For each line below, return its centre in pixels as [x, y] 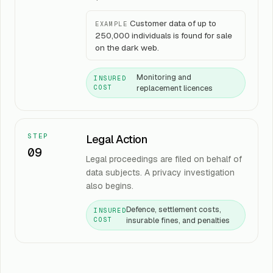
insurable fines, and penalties [178, 220]
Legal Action [117, 139]
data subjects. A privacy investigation [160, 172]
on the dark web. [127, 48]
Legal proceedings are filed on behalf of [164, 159]
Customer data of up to [173, 23]
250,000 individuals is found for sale [164, 35]
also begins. [110, 186]
